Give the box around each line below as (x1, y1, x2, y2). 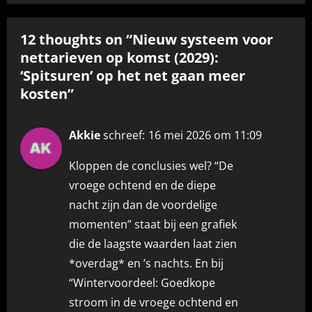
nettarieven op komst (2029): (20, 48, 219, 68)
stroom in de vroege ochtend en (69, 294, 239, 310)
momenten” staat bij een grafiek (69, 216, 237, 232)
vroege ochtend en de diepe (69, 177, 217, 193)
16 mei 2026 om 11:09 (148, 127, 263, 143)
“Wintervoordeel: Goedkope (69, 274, 216, 290)
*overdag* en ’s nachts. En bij (69, 255, 224, 271)
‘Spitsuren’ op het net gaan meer (20, 66, 246, 86)
